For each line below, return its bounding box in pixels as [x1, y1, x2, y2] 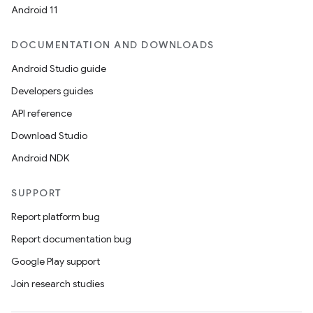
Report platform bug [11, 210, 100, 223]
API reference [11, 107, 72, 119]
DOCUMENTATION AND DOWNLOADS [11, 38, 214, 51]
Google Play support [11, 255, 100, 268]
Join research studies [11, 277, 104, 290]
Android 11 [11, 3, 58, 16]
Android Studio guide [11, 62, 106, 75]
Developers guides [11, 85, 93, 97]
